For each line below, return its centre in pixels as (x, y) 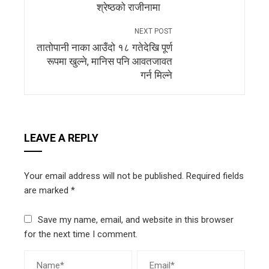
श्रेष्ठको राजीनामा (128, 8)
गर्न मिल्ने (156, 75)
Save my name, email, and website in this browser (136, 220)
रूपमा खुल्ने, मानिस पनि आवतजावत (110, 62)
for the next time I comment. (81, 234)
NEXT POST (153, 31)
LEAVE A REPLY (61, 138)
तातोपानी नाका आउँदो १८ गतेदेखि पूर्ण (104, 48)
